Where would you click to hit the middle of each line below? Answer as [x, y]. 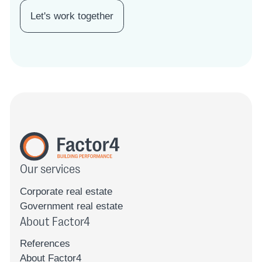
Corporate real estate [66, 191]
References [45, 244]
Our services [50, 169]
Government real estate [71, 206]
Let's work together [72, 16]
